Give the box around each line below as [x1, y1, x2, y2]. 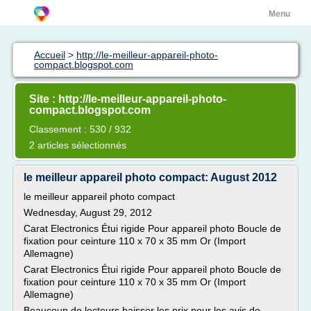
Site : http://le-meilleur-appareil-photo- [29, 93, 226, 105]
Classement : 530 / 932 [29, 124, 131, 135]
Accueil [34, 49, 65, 60]
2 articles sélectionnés [29, 140, 126, 151]
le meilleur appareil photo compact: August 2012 [24, 171, 277, 183]
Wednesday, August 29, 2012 [24, 207, 152, 218]
